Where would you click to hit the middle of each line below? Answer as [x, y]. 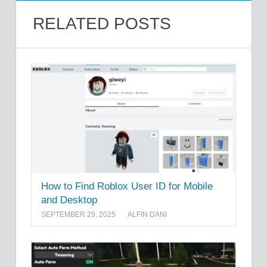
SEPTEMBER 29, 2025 [78, 215]
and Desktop [69, 200]
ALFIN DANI [147, 215]
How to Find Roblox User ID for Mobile [127, 186]
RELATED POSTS [102, 24]
